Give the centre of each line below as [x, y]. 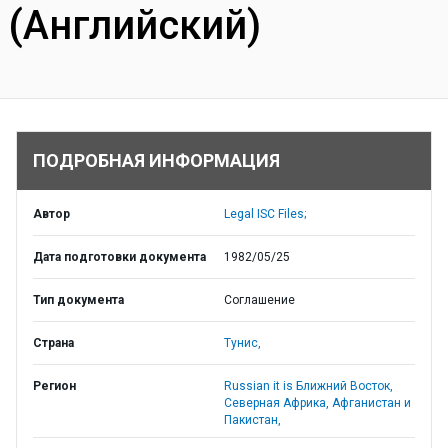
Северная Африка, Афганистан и [317, 403]
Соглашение [259, 300]
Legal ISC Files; [265, 214]
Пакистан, [252, 420]
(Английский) [134, 25]
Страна [53, 343]
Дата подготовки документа [119, 257]
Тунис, [242, 343]
